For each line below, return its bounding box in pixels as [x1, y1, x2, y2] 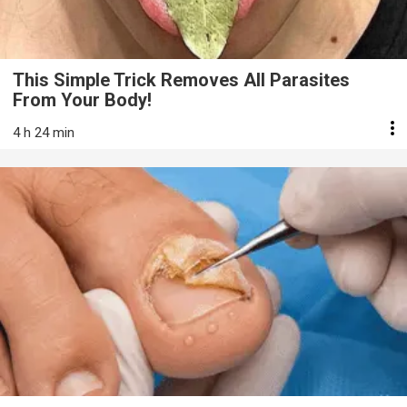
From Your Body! [13, 88, 152, 111]
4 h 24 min [13, 124, 74, 141]
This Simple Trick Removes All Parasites [13, 68, 350, 91]
